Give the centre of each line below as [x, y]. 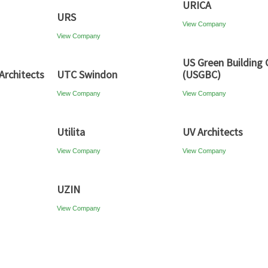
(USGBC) [202, 74]
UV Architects [213, 132]
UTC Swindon [87, 74]
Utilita [71, 132]
